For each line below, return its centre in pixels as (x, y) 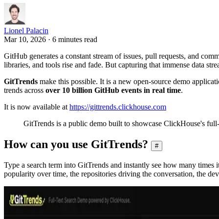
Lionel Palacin (26, 30)
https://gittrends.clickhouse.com (118, 107)
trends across (25, 90)
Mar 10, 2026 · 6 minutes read (51, 39)
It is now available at (37, 107)
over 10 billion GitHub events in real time (113, 90)
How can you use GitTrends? (76, 144)
